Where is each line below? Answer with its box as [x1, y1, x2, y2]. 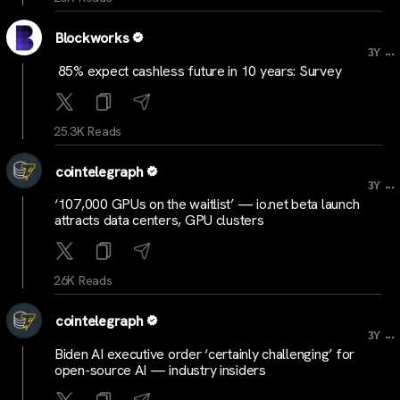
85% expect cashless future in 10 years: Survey [54, 61, 342, 80]
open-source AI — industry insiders [54, 360, 266, 379]
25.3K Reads [54, 122, 122, 139]
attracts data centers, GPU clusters [54, 211, 264, 230]
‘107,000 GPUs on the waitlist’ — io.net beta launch [54, 195, 360, 214]
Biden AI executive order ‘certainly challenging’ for [54, 344, 354, 363]
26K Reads [54, 272, 112, 289]
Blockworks [55, 29, 129, 48]
